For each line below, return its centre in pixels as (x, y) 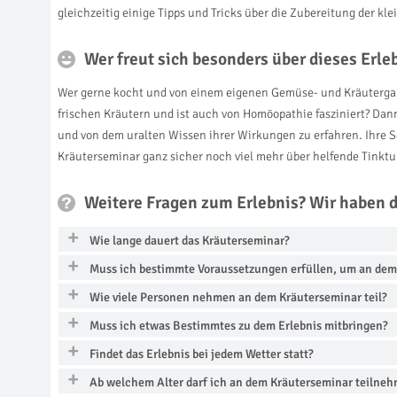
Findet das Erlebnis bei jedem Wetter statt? (202, 354)
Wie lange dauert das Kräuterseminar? (190, 240)
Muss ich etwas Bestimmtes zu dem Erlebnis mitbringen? (239, 325)
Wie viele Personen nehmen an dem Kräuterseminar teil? (238, 297)
